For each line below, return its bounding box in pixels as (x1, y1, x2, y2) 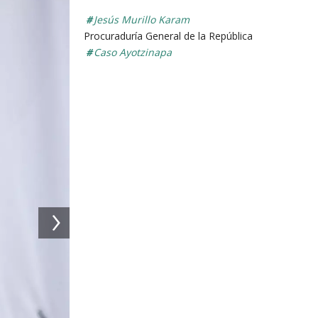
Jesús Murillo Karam (94, 13, 190, 27)
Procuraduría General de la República (84, 29, 253, 43)
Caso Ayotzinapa (94, 45, 172, 60)
